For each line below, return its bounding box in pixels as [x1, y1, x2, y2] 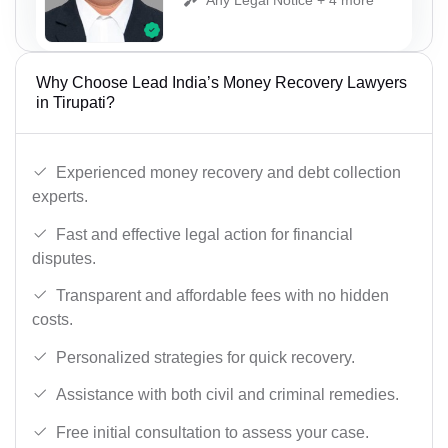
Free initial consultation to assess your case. [56, 423, 369, 441]
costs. [32, 311, 73, 329]
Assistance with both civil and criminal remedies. [56, 386, 399, 404]
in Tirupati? [36, 94, 115, 112]
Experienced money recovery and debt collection [56, 164, 401, 182]
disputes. [32, 249, 96, 267]
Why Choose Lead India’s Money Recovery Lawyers [36, 74, 407, 92]
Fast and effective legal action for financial [56, 225, 353, 243]
